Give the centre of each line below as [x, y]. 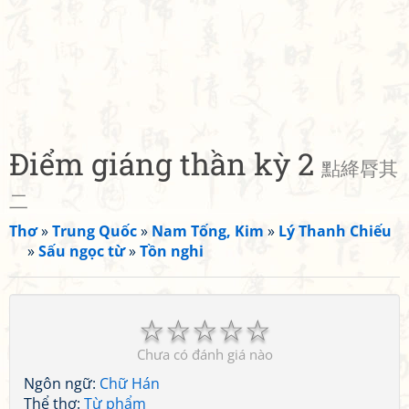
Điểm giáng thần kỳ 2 [165, 163]
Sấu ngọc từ [82, 251]
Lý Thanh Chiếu [335, 231]
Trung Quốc [94, 231]
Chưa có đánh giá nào [204, 354]
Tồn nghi [172, 251]
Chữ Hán [130, 383]
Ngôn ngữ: [62, 383]
